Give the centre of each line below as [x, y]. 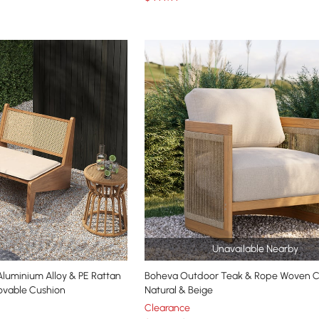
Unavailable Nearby [255, 249]
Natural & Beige [178, 291]
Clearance [167, 308]
